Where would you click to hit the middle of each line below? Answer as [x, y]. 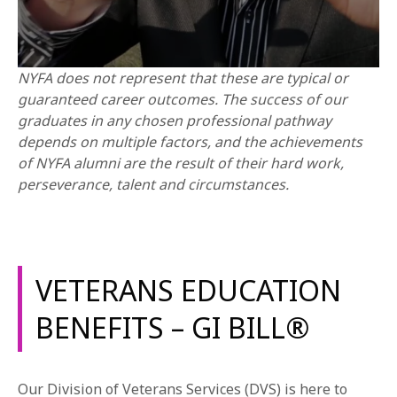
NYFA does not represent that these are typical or [183, 78]
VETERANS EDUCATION [188, 290]
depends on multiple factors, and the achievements [190, 142]
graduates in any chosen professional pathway [175, 121]
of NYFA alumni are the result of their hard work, [181, 163]
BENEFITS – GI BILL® [172, 327]
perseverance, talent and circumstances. [153, 184]
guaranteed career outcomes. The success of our [183, 99]
